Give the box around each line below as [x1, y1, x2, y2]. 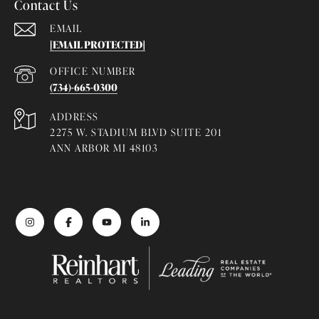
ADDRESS [50, 108, 99, 124]
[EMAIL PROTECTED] [50, 36, 145, 52]
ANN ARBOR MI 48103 [50, 140, 158, 155]
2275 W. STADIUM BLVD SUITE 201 [50, 124, 221, 140]
